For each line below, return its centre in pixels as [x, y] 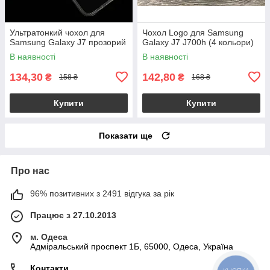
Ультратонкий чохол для [57, 32]
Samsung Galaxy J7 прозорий [68, 42]
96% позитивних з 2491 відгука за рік [102, 193]
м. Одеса [49, 237]
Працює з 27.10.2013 [73, 215]
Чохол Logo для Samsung [193, 32]
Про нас [30, 171]
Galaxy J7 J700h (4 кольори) [198, 42]
